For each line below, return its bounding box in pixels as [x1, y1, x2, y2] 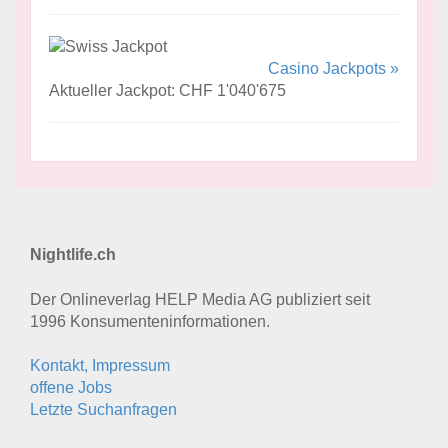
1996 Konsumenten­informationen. [30, 312, 270, 330]
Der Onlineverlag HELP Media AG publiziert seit [30, 290, 370, 308]
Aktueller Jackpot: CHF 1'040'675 [49, 81, 286, 99]
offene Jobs [30, 378, 112, 396]
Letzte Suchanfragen [30, 400, 177, 418]
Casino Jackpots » [268, 59, 399, 77]
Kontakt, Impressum [30, 356, 170, 374]
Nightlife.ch [30, 245, 116, 263]
